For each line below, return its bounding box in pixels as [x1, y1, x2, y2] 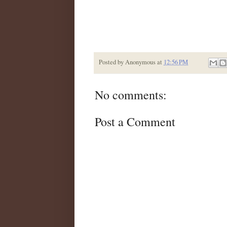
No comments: [95, 87, 167, 103]
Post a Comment [95, 113, 175, 130]
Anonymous [125, 57, 156, 66]
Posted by [99, 57, 125, 66]
